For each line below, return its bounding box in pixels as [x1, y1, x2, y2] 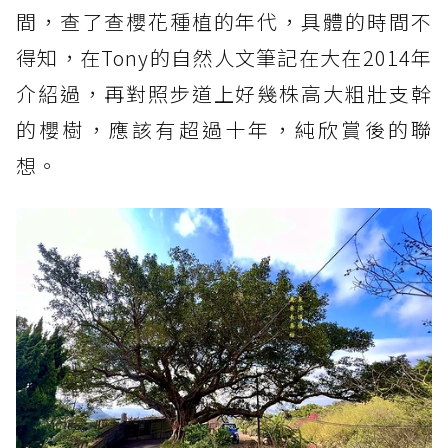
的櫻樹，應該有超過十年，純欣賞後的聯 [16, 114, 432, 144]
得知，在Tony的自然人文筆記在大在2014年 [16, 42, 432, 72]
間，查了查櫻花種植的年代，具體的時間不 [16, 6, 432, 36]
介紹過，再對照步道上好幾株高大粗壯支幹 [16, 78, 432, 108]
